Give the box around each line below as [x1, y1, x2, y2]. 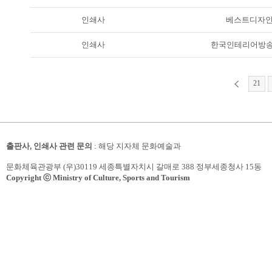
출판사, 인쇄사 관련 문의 [6, 141, 92, 151]
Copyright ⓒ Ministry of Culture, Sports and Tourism [6, 173, 190, 182]
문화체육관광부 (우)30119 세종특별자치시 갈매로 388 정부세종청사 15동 [6, 162, 262, 171]
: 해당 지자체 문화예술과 [92, 141, 181, 151]
